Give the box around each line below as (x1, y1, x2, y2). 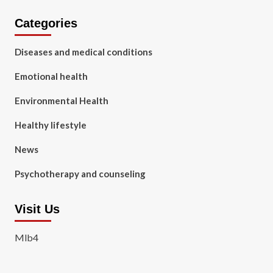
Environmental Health (14, 95, 108, 106)
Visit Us (14, 202, 60, 216)
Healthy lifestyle (14, 119, 87, 130)
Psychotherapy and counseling (14, 168, 146, 179)
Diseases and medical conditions (14, 46, 152, 57)
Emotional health (14, 71, 88, 82)
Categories (14, 16, 77, 30)
